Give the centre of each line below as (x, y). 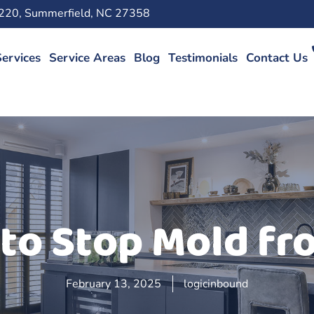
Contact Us (277, 58)
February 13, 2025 (114, 284)
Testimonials (203, 58)
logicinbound (216, 284)
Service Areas (87, 58)
